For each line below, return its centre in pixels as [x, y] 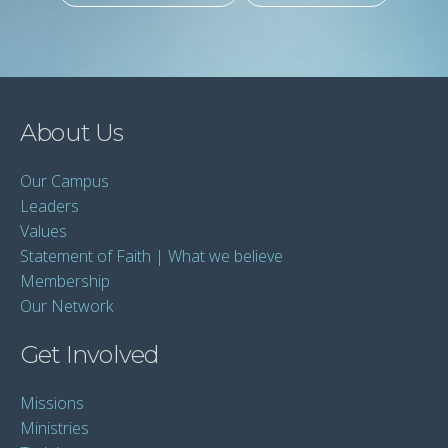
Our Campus [64, 181]
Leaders [49, 206]
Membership [65, 281]
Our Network [66, 306]
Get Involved [90, 354]
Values [43, 231]
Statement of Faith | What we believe [151, 256]
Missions [52, 403]
